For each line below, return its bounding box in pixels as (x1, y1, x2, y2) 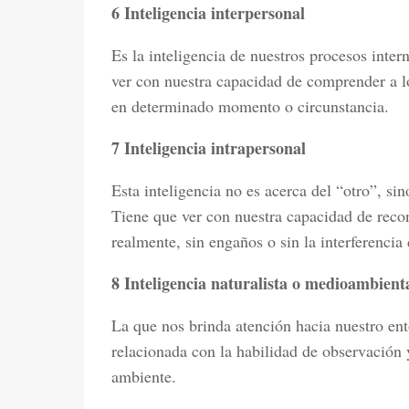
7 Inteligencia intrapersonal (111, 136, 306, 160)
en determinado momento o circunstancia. (111, 95, 389, 117)
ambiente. (111, 365, 176, 387)
